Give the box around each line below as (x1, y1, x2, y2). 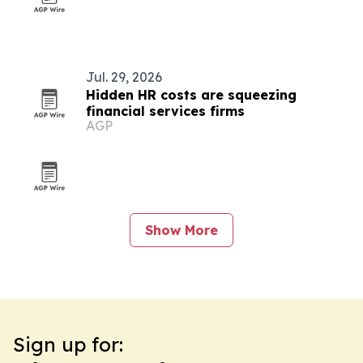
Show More (145, 222, 218, 238)
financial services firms (86, 103, 245, 119)
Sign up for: (13, 332, 123, 357)
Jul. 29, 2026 (86, 69, 162, 85)
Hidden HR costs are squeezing (86, 87, 297, 103)
